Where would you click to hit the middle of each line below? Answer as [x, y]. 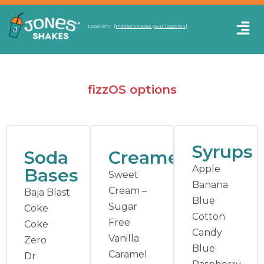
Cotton [209, 216]
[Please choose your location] [151, 26]
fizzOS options [132, 89]
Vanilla [123, 238]
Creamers [152, 157]
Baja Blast [47, 192]
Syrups [223, 151]
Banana [210, 184]
